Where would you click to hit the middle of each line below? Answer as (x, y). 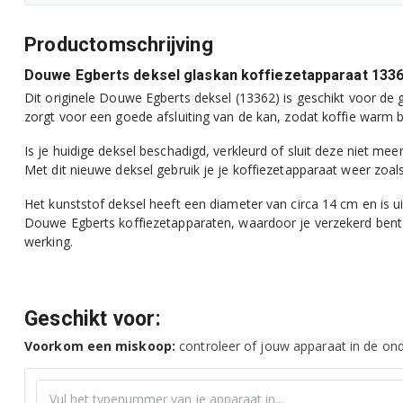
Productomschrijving (119, 45)
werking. (49, 241)
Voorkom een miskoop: (100, 345)
